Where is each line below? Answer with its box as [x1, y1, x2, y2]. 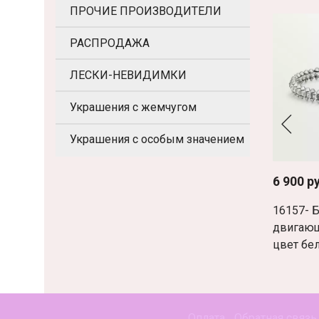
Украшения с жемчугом [70, 100, 197, 115]
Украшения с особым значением [70, 132, 244, 147]
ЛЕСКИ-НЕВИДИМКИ [70, 68, 187, 82]
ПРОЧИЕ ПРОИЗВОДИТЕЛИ [70, 4, 221, 18]
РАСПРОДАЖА [70, 36, 150, 50]
